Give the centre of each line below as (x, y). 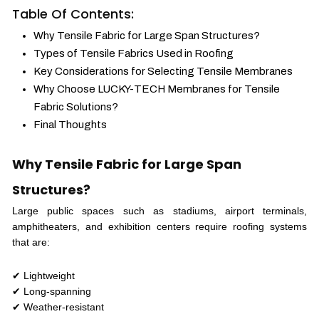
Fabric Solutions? (75, 106)
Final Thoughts (70, 124)
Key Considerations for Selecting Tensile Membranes (163, 71)
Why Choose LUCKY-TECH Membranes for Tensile (156, 89)
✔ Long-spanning (51, 291)
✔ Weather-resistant (58, 307)
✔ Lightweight (43, 275)
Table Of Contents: (73, 14)
